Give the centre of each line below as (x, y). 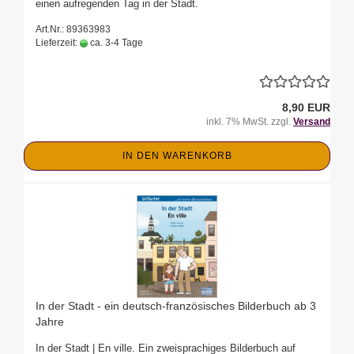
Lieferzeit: (58, 43)
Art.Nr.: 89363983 (73, 30)
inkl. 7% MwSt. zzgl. (250, 122)
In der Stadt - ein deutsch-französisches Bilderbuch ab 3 (176, 306)
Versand (312, 122)
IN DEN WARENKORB (177, 156)
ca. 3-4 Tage (115, 43)
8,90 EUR (306, 108)
